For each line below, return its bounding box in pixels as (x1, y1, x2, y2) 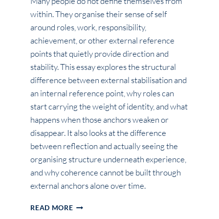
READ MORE (30, 204, 73, 212)
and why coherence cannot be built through (30, 167, 181, 178)
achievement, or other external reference (30, 35, 175, 46)
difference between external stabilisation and (30, 75, 187, 86)
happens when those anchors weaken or (30, 114, 169, 125)
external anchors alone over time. (30, 180, 146, 191)
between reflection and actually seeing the (30, 141, 178, 152)
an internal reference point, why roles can (30, 88, 175, 99)
